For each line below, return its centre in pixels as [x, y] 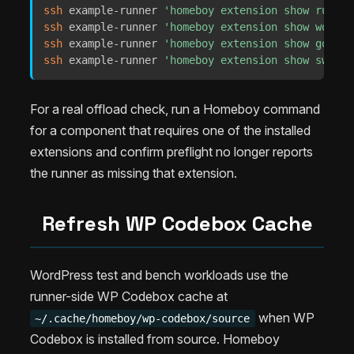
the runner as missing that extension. [134, 173]
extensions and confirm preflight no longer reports [171, 152]
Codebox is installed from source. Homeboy [155, 339]
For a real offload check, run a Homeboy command [175, 109]
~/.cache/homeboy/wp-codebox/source [143, 319]
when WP [284, 318]
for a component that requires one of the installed [170, 131]
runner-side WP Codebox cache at [129, 297]
